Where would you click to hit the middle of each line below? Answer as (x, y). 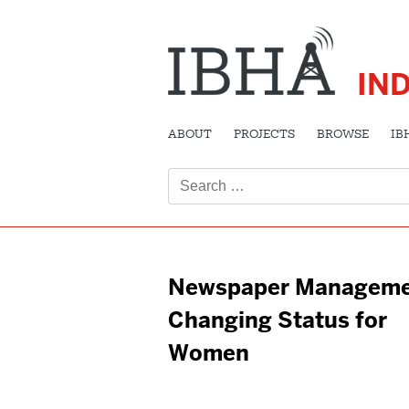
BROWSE (343, 135)
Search (191, 154)
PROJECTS (264, 135)
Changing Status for (278, 320)
